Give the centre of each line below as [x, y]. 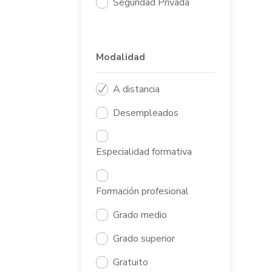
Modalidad [121, 57]
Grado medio [140, 215]
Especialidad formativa [144, 152]
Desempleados [146, 113]
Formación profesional [143, 192]
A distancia [137, 89]
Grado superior [144, 238]
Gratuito [131, 262]
